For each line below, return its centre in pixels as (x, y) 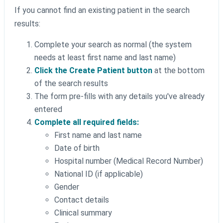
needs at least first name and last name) (105, 58)
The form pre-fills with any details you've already (119, 97)
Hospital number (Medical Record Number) (129, 161)
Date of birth (77, 148)
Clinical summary (83, 213)
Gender (67, 187)
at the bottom (178, 71)
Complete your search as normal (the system (113, 45)
